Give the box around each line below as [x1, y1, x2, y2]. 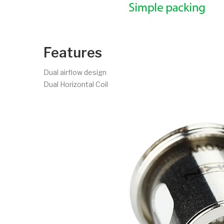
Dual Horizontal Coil [43, 79, 108, 88]
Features [43, 44, 102, 61]
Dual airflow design [43, 67, 106, 76]
